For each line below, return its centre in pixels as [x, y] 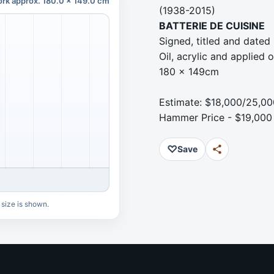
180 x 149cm [189, 72]
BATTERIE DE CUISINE [212, 26]
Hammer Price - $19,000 [216, 117]
